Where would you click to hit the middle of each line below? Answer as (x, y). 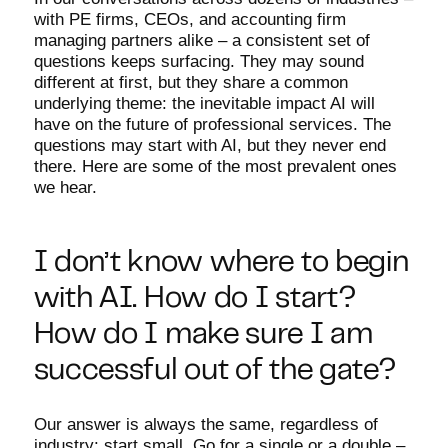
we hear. (65, 187)
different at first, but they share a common (190, 82)
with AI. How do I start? (195, 300)
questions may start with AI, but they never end (209, 145)
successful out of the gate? (215, 372)
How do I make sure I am (203, 336)
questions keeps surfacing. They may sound (198, 61)
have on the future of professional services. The (212, 124)
